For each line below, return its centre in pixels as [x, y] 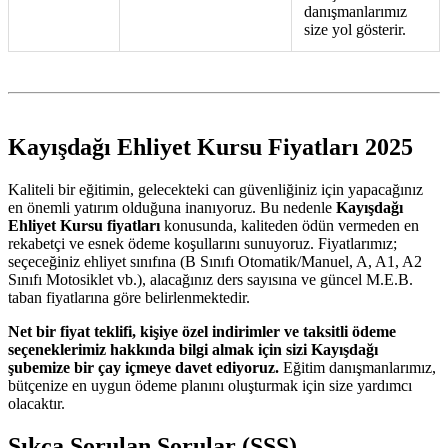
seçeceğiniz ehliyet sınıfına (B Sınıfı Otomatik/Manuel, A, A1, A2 [215, 261]
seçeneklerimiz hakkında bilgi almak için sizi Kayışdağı [193, 349]
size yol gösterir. [355, 29]
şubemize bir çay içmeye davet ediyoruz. [143, 367]
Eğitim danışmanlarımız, [357, 367]
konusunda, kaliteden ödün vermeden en [289, 225]
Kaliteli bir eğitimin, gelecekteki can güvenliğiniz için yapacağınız [215, 189]
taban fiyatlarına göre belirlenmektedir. [129, 297]
